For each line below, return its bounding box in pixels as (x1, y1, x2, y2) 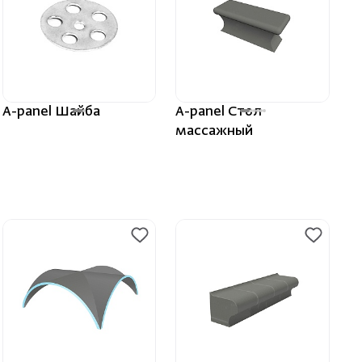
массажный (175, 123, 254, 140)
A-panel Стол (175, 103, 263, 120)
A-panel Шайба (2, 103, 100, 120)
